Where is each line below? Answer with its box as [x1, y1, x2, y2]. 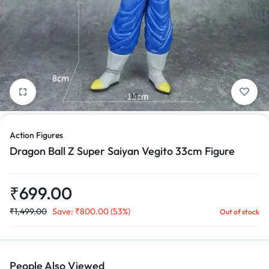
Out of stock [220, 207, 259, 216]
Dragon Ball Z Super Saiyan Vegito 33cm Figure [10, 144, 235, 158]
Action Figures [10, 130, 63, 141]
